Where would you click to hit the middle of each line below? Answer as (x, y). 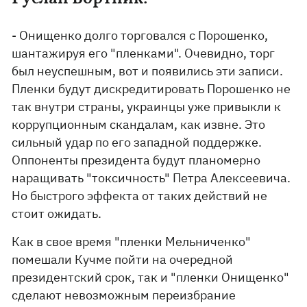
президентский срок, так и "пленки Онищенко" (151, 277)
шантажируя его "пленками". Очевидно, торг (144, 53)
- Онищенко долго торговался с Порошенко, (140, 35)
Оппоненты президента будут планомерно (136, 160)
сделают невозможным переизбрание (124, 295)
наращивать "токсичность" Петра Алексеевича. (151, 178)
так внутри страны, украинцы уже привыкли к (147, 107)
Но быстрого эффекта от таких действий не (140, 196)
